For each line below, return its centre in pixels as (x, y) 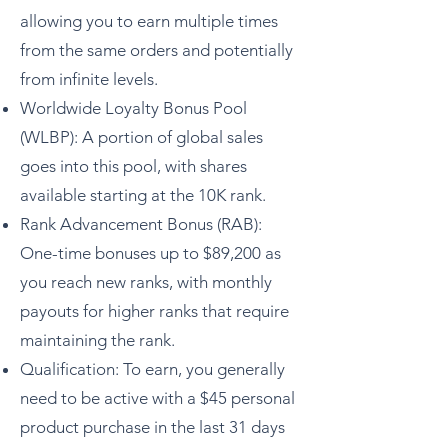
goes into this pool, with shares (133, 166)
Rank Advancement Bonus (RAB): (141, 224)
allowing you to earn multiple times (149, 21)
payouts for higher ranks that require (154, 311)
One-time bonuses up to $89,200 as (150, 253)
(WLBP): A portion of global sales (141, 137)
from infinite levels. (89, 79)
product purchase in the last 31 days (152, 427)
